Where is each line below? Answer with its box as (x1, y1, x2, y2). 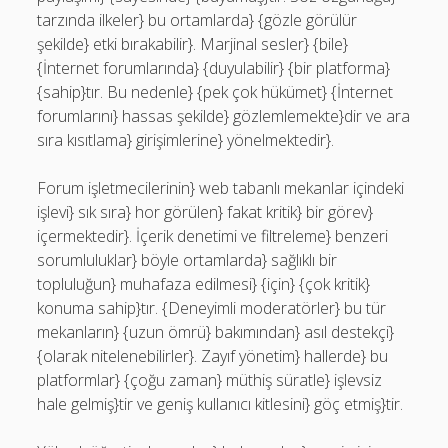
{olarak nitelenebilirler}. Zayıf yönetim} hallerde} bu (37, 345, 389, 367)
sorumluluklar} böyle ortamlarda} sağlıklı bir (37, 249, 338, 271)
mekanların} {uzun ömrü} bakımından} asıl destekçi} (37, 321, 395, 343)
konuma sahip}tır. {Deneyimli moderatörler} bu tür (37, 297, 387, 319)
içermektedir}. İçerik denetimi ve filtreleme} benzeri (37, 225, 389, 247)
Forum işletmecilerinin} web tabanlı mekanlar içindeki (37, 177, 405, 199)
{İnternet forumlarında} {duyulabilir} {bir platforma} (37, 57, 391, 79)
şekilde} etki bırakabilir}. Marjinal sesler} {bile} (37, 33, 349, 55)
